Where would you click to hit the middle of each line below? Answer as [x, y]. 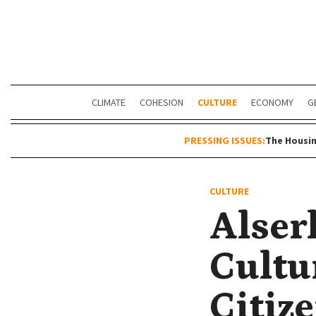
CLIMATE [109, 102]
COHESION [162, 102]
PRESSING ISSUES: [224, 140]
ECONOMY [272, 102]
